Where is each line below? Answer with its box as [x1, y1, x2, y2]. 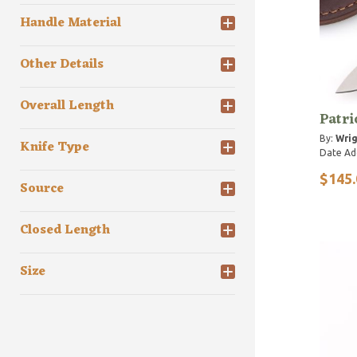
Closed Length [20, 219, 110, 242]
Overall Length [20, 95, 114, 118]
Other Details [20, 53, 104, 76]
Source [20, 178, 64, 201]
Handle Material [20, 12, 121, 35]
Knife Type [20, 136, 89, 159]
